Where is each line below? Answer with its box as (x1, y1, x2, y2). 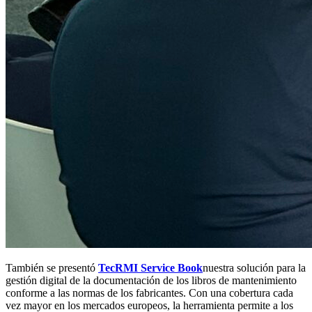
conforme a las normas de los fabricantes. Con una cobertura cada (6, 287, 293, 299)
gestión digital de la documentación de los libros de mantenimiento (6, 274, 297, 287)
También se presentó (6, 262, 98, 274)
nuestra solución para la (203, 262, 306, 274)
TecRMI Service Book (98, 262, 203, 274)
